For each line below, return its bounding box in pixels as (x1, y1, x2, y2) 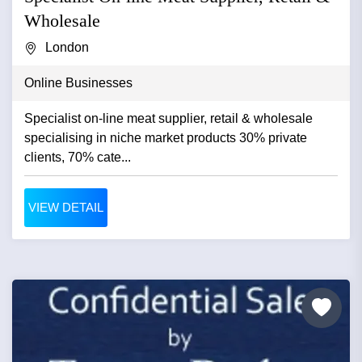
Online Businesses (24, 75, 133, 90)
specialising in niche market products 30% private (24, 130, 307, 145)
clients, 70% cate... (24, 149, 131, 164)
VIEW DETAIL (28, 200, 103, 214)
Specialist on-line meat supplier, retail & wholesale (24, 111, 313, 125)
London (45, 40, 89, 54)
